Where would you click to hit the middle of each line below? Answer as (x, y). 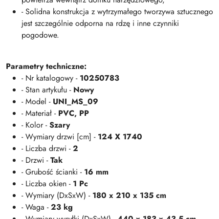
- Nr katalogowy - (51, 78)
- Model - (37, 101)
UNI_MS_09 (76, 101)
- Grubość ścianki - (53, 172)
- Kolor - (35, 125)
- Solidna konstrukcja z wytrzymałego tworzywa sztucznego (117, 11)
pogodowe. (40, 35)
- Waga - (36, 207)
